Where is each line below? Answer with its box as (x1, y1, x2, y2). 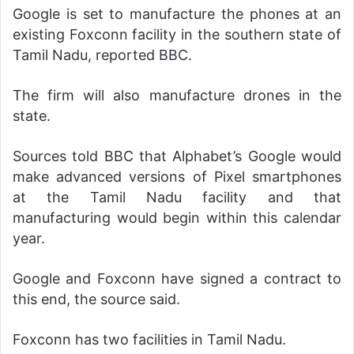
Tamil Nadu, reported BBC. (13, 47, 192, 63)
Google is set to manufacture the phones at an (13, 6, 341, 22)
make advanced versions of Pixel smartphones (13, 168, 341, 185)
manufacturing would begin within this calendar (13, 209, 341, 226)
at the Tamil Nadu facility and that (13, 189, 341, 205)
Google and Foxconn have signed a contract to (13, 270, 341, 287)
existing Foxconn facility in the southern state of (13, 26, 341, 43)
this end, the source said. (13, 291, 180, 307)
